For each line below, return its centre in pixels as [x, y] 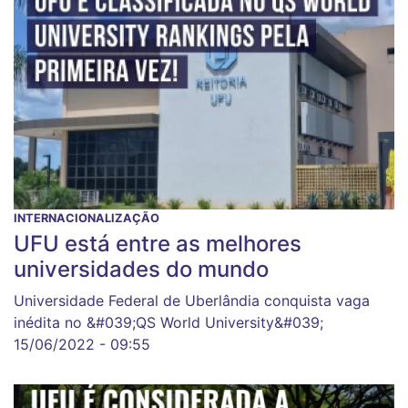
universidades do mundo [141, 270]
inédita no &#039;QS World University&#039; [168, 323]
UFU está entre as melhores [158, 244]
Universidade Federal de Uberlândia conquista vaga [192, 301]
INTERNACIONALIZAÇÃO [87, 219]
